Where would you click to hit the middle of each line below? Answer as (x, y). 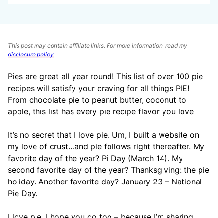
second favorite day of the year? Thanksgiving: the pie (109, 170)
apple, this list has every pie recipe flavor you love (101, 111)
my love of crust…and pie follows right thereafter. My (106, 146)
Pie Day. (23, 193)
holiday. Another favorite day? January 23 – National (105, 182)
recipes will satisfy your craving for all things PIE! (99, 88)
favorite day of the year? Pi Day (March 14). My (95, 158)
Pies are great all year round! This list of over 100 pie (105, 76)
